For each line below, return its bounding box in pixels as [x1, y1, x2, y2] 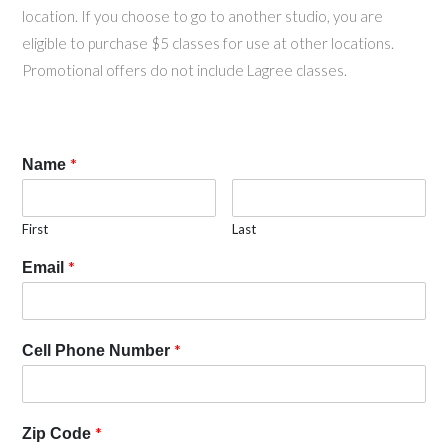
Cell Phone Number [22, 341, 174, 359]
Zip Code [22, 424, 95, 442]
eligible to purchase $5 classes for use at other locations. [22, 33, 394, 52]
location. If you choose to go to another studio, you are [22, 6, 383, 25]
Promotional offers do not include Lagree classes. [22, 60, 347, 79]
